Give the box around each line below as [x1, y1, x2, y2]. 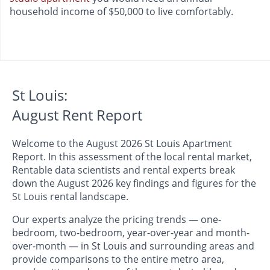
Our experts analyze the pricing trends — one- [12, 213, 221, 227]
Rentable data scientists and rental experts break [12, 163, 235, 177]
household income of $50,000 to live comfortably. [10, 5, 233, 19]
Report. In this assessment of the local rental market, [12, 150, 252, 164]
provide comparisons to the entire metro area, [12, 253, 224, 266]
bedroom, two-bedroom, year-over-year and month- [12, 226, 250, 240]
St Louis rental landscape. [12, 190, 128, 204]
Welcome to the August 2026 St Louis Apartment [12, 137, 232, 151]
